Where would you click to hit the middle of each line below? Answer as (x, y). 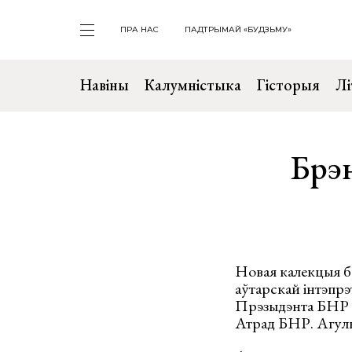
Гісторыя (288, 85)
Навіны (104, 85)
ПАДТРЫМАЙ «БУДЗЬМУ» (238, 29)
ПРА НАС (139, 29)
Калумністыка (193, 85)
